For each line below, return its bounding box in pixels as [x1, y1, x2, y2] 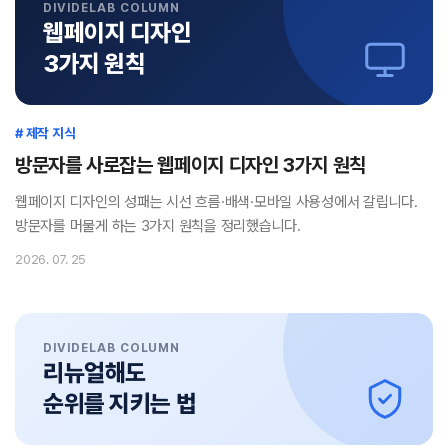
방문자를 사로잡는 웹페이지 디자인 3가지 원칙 [15, 152, 366, 177]
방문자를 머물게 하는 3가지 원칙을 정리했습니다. [15, 216, 301, 235]
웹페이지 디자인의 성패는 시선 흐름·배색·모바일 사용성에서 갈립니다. [15, 192, 418, 211]
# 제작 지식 [15, 124, 76, 141]
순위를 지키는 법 [43, 388, 197, 418]
